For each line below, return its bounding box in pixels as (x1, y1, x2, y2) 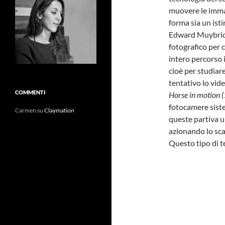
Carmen (15, 106, 36, 114)
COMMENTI (15, 88, 46, 95)
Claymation (44, 106, 74, 114)
